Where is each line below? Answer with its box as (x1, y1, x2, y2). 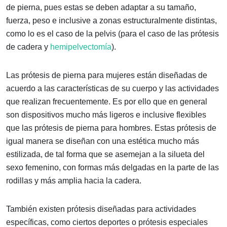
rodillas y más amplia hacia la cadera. (6, 176, 141, 185)
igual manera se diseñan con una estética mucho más (6, 136, 199, 145)
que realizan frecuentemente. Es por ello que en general (6, 97, 207, 106)
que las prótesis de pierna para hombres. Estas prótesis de (6, 123, 216, 132)
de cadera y (6, 42, 50, 51)
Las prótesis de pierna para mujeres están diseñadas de (6, 70, 207, 80)
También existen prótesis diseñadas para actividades (6, 204, 196, 213)
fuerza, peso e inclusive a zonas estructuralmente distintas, (6, 16, 217, 25)
